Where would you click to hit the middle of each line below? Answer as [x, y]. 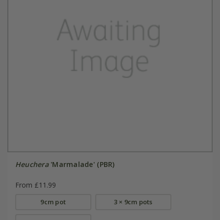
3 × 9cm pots [133, 202]
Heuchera [32, 165]
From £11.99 [35, 185]
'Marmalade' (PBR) [82, 165]
